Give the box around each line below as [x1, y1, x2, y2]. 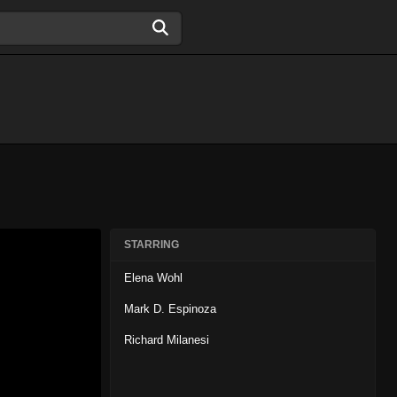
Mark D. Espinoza [124, 302, 216, 315]
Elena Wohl [124, 271, 183, 284]
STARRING [124, 238, 179, 251]
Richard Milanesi [124, 333, 209, 346]
